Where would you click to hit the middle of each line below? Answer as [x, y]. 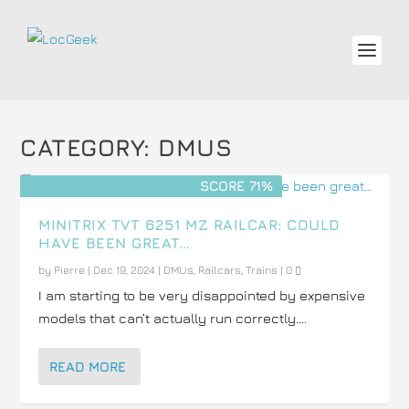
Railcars [220, 270]
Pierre [70, 270]
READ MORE [88, 367]
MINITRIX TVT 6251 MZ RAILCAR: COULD [189, 225]
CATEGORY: [89, 147]
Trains [262, 270]
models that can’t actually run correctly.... [173, 318]
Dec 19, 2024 [125, 270]
